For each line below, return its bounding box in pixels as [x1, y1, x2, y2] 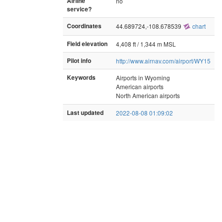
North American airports [116, 91, 180, 100]
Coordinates [67, 21, 102, 30]
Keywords [67, 73, 96, 82]
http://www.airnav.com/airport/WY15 [116, 56, 211, 65]
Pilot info [67, 56, 91, 65]
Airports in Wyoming [116, 73, 170, 82]
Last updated [67, 108, 104, 117]
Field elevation [67, 39, 108, 48]
